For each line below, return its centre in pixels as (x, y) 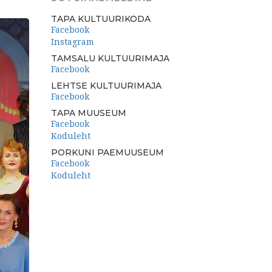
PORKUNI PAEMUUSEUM (107, 153)
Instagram (72, 42)
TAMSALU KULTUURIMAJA (110, 59)
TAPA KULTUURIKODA (100, 19)
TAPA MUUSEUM (88, 113)
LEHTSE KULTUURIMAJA (106, 86)
